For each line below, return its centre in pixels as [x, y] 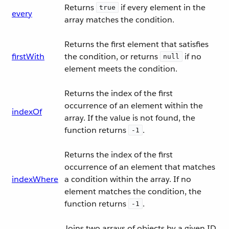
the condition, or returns [112, 56]
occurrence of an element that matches [140, 167]
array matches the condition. [119, 20]
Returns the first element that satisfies [136, 44]
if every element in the [162, 7]
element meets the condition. [121, 69]
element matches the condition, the [133, 191]
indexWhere [35, 179]
